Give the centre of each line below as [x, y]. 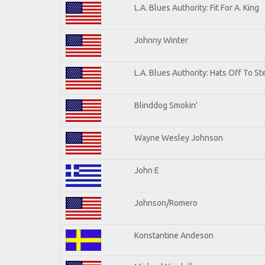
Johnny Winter [161, 40]
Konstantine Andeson [174, 235]
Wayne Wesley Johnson [179, 138]
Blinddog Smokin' [166, 105]
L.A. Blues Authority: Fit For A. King [197, 7]
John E [147, 170]
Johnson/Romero [166, 203]
